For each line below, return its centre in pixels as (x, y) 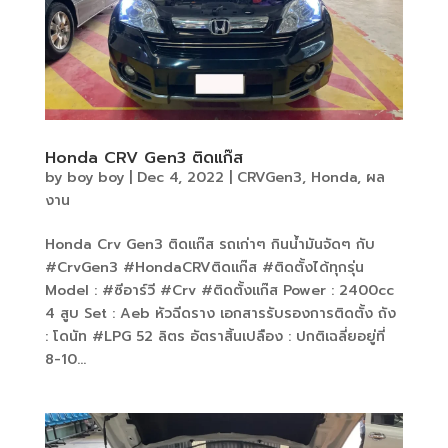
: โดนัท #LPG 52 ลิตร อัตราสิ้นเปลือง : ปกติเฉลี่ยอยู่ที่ (214, 336)
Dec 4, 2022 (180, 177)
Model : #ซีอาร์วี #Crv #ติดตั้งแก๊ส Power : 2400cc (219, 290)
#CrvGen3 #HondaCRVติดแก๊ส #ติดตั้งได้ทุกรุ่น (204, 267)
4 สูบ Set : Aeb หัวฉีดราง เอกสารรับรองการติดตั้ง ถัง (220, 313)
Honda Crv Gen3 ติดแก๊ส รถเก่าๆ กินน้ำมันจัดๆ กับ (209, 244)
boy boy (95, 177)
